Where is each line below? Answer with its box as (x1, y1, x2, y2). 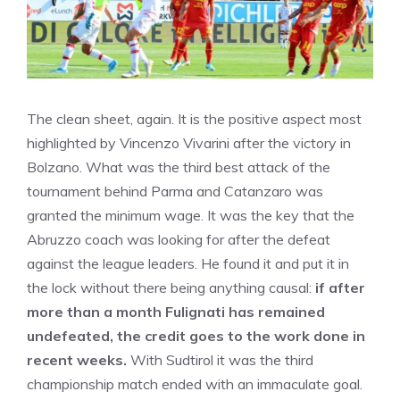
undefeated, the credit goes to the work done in (27, 327, 365, 345)
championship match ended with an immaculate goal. (27, 375, 362, 393)
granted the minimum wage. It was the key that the (27, 206, 354, 224)
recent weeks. (27, 351, 127, 369)
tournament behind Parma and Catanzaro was (27, 182, 323, 200)
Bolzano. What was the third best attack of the (27, 158, 330, 176)
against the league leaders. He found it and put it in (27, 254, 349, 272)
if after (315, 279, 365, 296)
